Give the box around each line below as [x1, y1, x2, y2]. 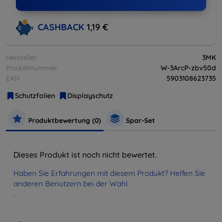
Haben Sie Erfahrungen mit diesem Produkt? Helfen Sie [13, 168, 205, 178]
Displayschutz [67, 91, 113, 100]
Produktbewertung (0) [26, 115, 101, 124]
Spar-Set [124, 115, 155, 124]
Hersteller [6, 53, 37, 62]
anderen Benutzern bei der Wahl [13, 178, 128, 188]
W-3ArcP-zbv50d [161, 63, 216, 72]
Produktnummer [6, 63, 57, 72]
